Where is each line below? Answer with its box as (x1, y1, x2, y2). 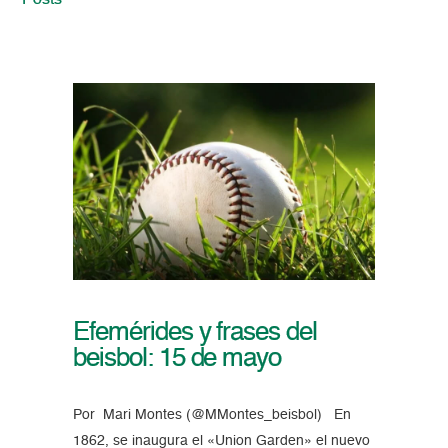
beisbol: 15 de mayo (72, 346, 282, 373)
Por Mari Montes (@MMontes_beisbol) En (72, 408, 351, 423)
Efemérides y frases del (72, 320, 318, 347)
